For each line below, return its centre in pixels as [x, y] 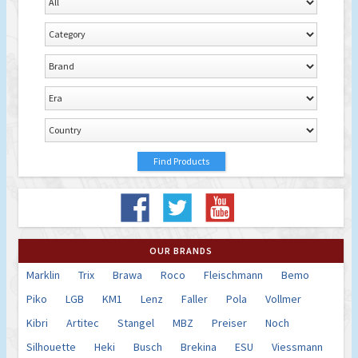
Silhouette [51, 346]
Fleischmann [233, 274]
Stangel [136, 322]
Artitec [83, 322]
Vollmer [283, 298]
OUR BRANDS [181, 250]
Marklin [43, 274]
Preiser [229, 322]
